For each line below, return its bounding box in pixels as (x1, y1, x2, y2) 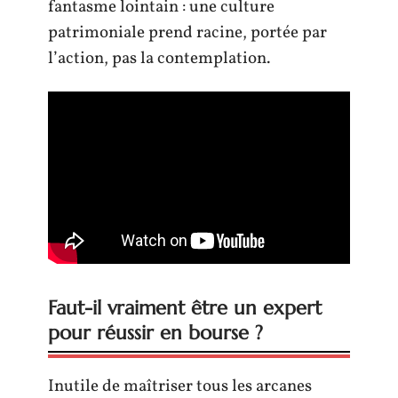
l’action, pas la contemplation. (48, 46, 270, 70)
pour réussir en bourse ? (48, 320, 263, 345)
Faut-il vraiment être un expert (48, 295, 322, 320)
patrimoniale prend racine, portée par (48, 20, 327, 44)
